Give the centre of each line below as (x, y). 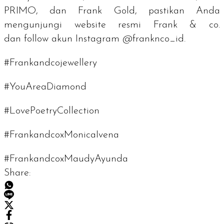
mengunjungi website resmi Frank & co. (112, 25)
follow (36, 39)
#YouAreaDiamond (45, 87)
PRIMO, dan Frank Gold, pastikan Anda (112, 11)
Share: (17, 173)
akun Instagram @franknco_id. (117, 39)
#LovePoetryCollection (52, 111)
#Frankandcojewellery (50, 63)
